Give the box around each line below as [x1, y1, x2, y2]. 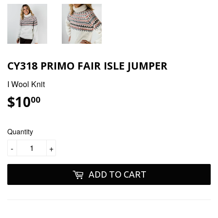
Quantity [7, 126, 33, 136]
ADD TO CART [88, 169, 146, 179]
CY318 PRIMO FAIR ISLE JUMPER [7, 58, 167, 73]
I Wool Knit [7, 78, 45, 90]
